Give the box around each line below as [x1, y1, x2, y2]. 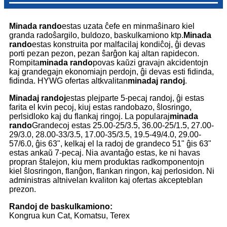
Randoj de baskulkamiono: [9, 202, 112, 211]
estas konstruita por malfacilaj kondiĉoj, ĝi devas [32, 40, 205, 49]
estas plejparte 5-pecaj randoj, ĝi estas [66, 94, 204, 103]
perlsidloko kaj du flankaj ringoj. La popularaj [9, 112, 170, 121]
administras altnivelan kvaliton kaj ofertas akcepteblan [9, 176, 203, 185]
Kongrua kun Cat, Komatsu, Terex [9, 211, 130, 220]
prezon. [9, 185, 36, 194]
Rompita [9, 58, 40, 67]
